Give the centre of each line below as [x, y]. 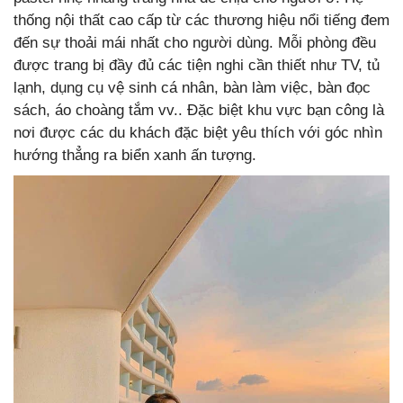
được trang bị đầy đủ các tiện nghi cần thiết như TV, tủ [197, 66]
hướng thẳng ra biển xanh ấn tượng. [135, 156]
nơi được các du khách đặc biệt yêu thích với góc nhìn [198, 133]
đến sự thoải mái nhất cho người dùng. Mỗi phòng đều [195, 43]
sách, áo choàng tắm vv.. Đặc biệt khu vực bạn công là [199, 111]
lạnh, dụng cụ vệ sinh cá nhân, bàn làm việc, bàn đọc [192, 88]
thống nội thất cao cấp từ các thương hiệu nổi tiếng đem [201, 21]
